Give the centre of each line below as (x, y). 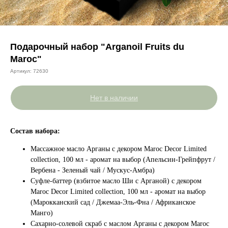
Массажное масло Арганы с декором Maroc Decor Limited (119, 149)
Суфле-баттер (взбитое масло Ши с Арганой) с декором (116, 181)
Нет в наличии (114, 98)
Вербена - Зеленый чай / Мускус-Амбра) (93, 170)
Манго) (42, 213)
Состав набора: (35, 131)
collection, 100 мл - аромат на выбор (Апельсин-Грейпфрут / (123, 160)
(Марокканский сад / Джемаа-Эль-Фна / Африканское (113, 202)
